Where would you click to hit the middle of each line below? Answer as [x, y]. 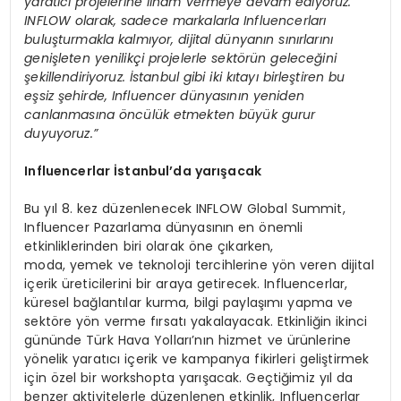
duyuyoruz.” [65, 134]
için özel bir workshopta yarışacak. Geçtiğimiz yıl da [189, 378]
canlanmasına [72, 115]
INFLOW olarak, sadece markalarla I [136, 21]
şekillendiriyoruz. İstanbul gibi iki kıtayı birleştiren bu [185, 77]
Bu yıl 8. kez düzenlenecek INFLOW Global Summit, [185, 209]
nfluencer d [152, 96]
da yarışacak [217, 171]
